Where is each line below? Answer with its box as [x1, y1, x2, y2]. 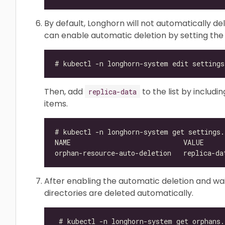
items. [44, 97, 68, 109]
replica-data [88, 86, 137, 96]
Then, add [44, 85, 85, 97]
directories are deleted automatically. [44, 187, 193, 199]
